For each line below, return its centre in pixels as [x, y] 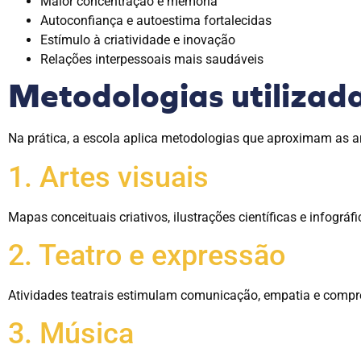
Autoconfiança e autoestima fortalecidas [156, 21]
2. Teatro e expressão [147, 256]
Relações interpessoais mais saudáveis [152, 60]
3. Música [71, 334]
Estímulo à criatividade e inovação [138, 40]
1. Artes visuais [108, 177]
